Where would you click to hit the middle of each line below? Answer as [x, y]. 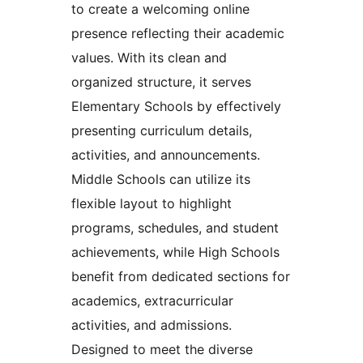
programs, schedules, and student [175, 227]
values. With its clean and [149, 57]
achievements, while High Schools [175, 252]
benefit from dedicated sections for [181, 276]
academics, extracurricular [152, 300]
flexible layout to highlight [152, 203]
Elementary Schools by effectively [176, 106]
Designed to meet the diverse [162, 349]
